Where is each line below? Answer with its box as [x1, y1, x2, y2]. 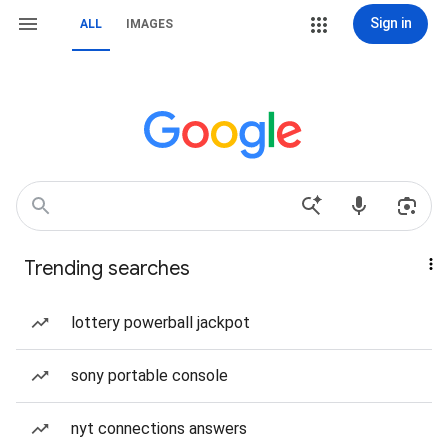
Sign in [369, 15, 412, 31]
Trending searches [24, 256, 190, 281]
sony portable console [71, 366, 228, 385]
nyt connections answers [71, 419, 247, 438]
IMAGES [126, 17, 173, 31]
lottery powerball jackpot [71, 313, 250, 332]
